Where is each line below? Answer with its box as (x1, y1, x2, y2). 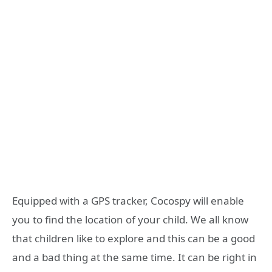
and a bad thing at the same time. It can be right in (12, 250, 257, 265)
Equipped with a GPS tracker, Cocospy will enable (12, 194, 244, 208)
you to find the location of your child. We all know (12, 212, 248, 227)
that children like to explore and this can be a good (12, 231, 255, 246)
